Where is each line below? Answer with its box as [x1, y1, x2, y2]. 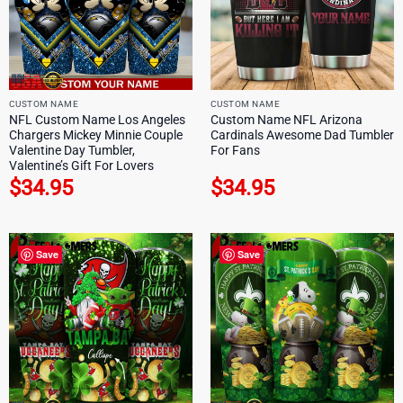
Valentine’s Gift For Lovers [8, 158, 154, 174]
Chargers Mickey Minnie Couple [8, 128, 183, 143]
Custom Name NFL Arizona [210, 112, 363, 128]
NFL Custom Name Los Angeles [8, 112, 185, 128]
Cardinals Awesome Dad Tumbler [210, 128, 394, 143]
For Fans [210, 143, 260, 158]
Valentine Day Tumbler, [8, 143, 135, 158]
